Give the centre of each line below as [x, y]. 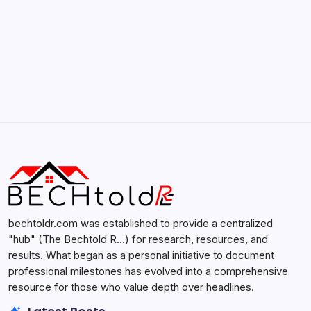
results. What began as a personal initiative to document [141, 255]
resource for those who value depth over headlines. [131, 287]
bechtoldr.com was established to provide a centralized [141, 224]
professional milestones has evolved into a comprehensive [148, 271]
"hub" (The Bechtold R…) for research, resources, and [138, 239]
